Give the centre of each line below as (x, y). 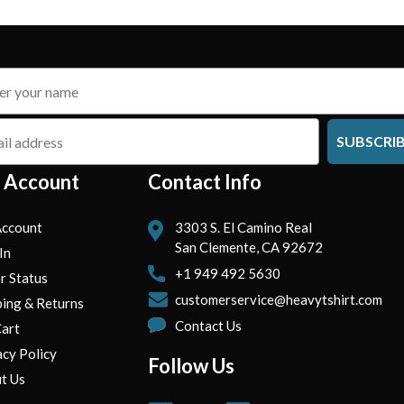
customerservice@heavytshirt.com (279, 300)
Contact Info (205, 182)
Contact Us (209, 326)
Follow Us (192, 366)
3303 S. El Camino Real (244, 228)
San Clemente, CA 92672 (249, 248)
